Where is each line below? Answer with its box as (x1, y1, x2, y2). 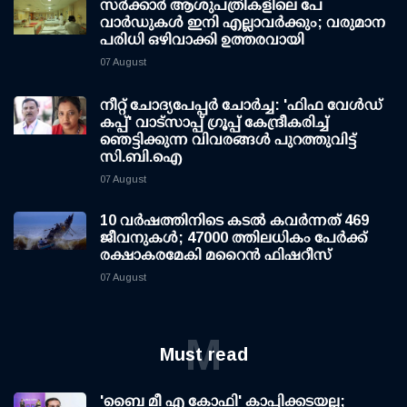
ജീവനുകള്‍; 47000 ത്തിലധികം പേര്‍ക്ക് (100, 230, 367, 246)
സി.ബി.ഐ (100, 149, 182, 165)
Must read (159, 344, 248, 365)
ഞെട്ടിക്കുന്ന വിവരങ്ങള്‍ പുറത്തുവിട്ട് (100, 132, 356, 148)
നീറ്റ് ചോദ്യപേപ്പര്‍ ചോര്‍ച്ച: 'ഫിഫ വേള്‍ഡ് (100, 97, 382, 114)
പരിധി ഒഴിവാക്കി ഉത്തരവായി (100, 32, 304, 48)
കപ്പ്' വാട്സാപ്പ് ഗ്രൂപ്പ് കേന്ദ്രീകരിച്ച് (100, 114, 329, 131)
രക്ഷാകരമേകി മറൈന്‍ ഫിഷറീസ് (100, 247, 332, 263)
